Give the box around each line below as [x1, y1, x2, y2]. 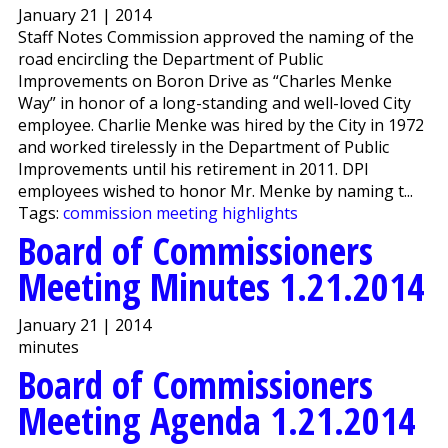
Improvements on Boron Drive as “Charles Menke [17, 69, 392, 92]
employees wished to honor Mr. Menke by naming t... [17, 179, 413, 202]
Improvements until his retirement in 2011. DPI [17, 157, 369, 180]
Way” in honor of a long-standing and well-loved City [17, 91, 411, 114]
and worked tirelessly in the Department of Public [17, 135, 389, 158]
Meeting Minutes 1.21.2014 [17, 259, 425, 312]
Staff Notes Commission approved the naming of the [17, 25, 414, 48]
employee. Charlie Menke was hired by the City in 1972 [17, 113, 424, 136]
